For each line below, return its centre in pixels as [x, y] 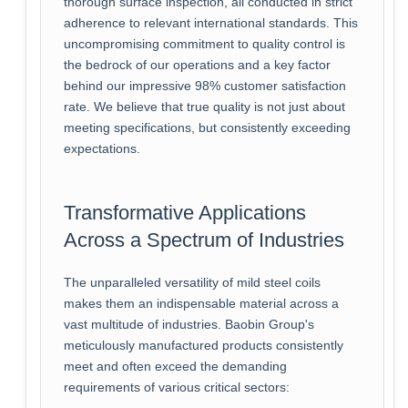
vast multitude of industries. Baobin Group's [189, 325]
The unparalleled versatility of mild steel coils [192, 283]
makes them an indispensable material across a [201, 304]
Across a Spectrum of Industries [204, 240]
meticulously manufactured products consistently [203, 346]
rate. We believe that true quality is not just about [204, 107]
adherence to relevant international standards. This [210, 24]
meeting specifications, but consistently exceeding [207, 128]
